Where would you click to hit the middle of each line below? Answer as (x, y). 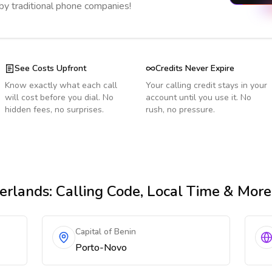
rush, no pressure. (180, 110)
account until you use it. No (199, 97)
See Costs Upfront (50, 68)
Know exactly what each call (61, 85)
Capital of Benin (106, 232)
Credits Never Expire (195, 68)
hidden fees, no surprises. (54, 110)
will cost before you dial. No (59, 97)
